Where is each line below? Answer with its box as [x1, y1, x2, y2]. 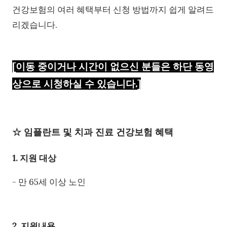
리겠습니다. [12, 19, 57, 30]
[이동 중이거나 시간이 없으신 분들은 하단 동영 [12, 60, 214, 72]
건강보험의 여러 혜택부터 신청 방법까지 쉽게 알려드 [12, 4, 214, 15]
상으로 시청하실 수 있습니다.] [12, 78, 141, 90]
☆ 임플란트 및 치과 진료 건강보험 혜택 [12, 126, 173, 138]
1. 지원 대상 [12, 152, 56, 164]
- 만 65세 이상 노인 [12, 176, 86, 187]
